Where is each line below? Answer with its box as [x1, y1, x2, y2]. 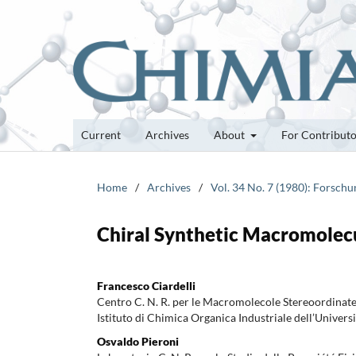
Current [81, 127, 121, 141]
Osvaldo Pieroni [97, 334, 179, 348]
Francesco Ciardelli [97, 278, 195, 292]
